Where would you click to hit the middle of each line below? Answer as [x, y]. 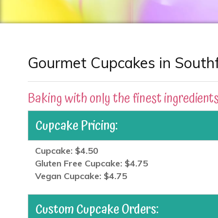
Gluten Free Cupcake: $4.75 [91, 163]
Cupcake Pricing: [77, 126]
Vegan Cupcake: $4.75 [81, 176]
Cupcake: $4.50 [67, 151]
